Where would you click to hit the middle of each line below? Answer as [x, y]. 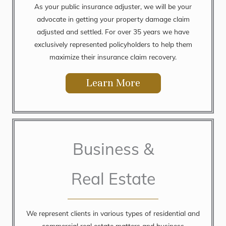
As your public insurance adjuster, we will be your [113, 6]
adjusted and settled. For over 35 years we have [113, 31]
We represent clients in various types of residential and [113, 213]
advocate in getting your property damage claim [113, 19]
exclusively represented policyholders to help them [113, 44]
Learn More [113, 83]
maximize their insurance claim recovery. [113, 56]
